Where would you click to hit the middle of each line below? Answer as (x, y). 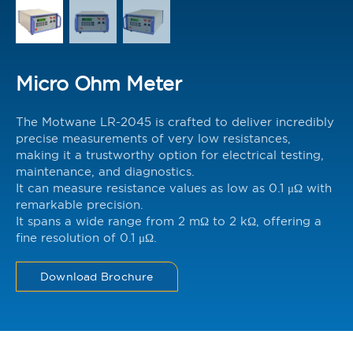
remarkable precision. (80, 204)
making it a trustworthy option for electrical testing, (170, 154)
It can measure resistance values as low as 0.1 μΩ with (174, 188)
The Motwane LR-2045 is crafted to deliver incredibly (175, 121)
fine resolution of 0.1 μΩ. (86, 237)
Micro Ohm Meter (99, 83)
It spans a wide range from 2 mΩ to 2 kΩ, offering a (169, 221)
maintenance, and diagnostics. (105, 171)
